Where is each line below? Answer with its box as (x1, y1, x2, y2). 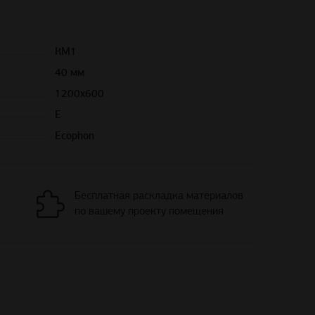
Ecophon (55, 129, 95, 143)
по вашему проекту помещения (75, 204, 224, 219)
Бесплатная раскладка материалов (75, 188, 244, 203)
